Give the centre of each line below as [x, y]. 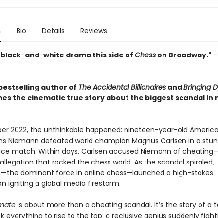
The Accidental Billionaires [122, 87]
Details [53, 31]
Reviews [93, 31]
